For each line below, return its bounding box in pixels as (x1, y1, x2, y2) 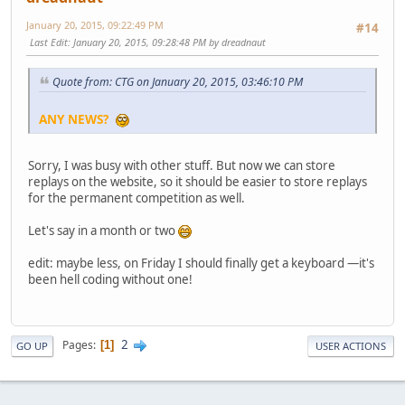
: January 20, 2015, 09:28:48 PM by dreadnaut (68, 35, 266, 50)
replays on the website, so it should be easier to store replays (28, 174, 367, 191)
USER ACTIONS (316, 338, 386, 353)
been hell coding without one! (28, 271, 193, 288)
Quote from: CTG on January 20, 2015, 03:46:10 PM (52, 74, 303, 90)
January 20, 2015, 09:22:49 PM (26, 18, 164, 33)
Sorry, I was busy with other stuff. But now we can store (28, 157, 335, 174)
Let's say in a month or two (28, 222, 178, 240)
